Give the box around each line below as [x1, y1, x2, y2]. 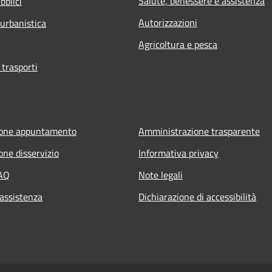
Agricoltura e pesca [138, 36, 217, 52]
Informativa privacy [138, 145, 219, 160]
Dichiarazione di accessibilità [138, 189, 256, 204]
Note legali [138, 167, 183, 182]
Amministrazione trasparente [138, 123, 260, 138]
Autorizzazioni [138, 15, 197, 30]
